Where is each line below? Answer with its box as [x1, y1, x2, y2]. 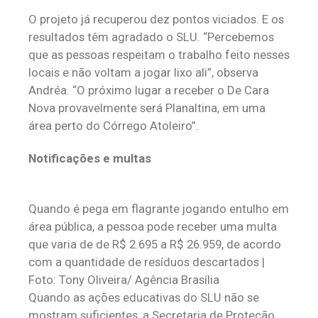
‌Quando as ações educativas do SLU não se [28, 290, 259, 305]
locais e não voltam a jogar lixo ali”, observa [28, 65, 258, 79]
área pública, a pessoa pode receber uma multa [28, 219, 277, 234]
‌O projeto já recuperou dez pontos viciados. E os [28, 12, 284, 26]
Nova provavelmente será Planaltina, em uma [28, 101, 265, 115]
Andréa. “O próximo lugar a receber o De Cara [28, 83, 269, 97]
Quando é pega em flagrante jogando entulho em [28, 202, 289, 216]
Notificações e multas [28, 151, 151, 165]
